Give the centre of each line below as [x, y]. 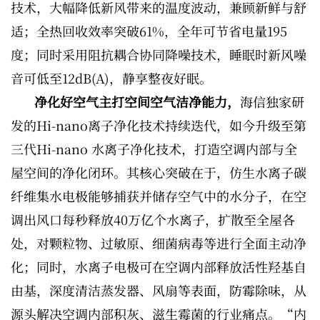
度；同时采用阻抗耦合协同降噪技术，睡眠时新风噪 [159, 55]
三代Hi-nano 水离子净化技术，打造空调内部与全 [154, 149]
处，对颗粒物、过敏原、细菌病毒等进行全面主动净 [159, 243]
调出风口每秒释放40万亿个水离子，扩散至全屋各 [153, 220]
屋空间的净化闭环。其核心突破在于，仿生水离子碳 [159, 172]
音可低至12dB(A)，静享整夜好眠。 [111, 78]
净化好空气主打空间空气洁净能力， [137, 102]
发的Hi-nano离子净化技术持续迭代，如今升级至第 [159, 125]
